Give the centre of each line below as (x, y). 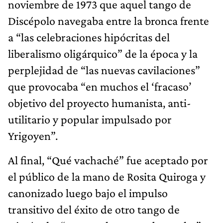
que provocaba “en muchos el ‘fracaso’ (100, 86)
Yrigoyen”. (33, 135)
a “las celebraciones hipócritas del (89, 37)
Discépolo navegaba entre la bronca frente (109, 20)
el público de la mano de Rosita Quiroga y (107, 176)
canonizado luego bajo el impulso (88, 193)
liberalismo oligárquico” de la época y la (103, 53)
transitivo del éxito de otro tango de (94, 209)
